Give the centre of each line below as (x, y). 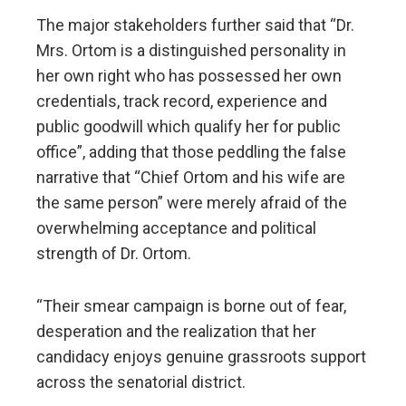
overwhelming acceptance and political (176, 228)
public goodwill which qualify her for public (188, 127)
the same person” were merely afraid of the (192, 203)
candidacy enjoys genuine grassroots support (201, 357)
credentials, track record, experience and (182, 101)
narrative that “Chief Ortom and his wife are (191, 178)
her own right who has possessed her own (189, 76)
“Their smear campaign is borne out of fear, (191, 306)
